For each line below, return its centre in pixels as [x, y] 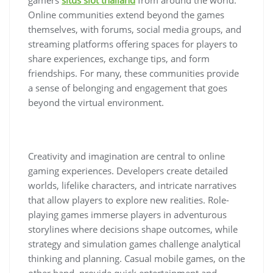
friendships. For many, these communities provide [133, 73]
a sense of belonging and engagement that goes [128, 87]
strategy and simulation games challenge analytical [134, 243]
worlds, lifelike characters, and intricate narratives [132, 185]
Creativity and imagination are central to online [126, 156]
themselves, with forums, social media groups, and [135, 29]
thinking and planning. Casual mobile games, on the [136, 258]
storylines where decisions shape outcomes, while [133, 229]
